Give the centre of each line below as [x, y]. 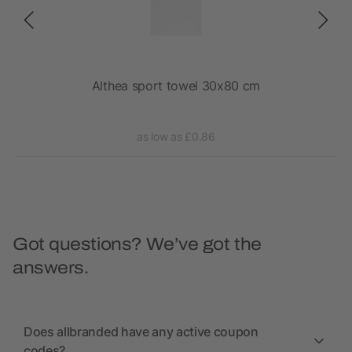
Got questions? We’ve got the [137, 245]
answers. [51, 268]
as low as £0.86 [176, 137]
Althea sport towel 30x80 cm [176, 86]
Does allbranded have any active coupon [141, 332]
